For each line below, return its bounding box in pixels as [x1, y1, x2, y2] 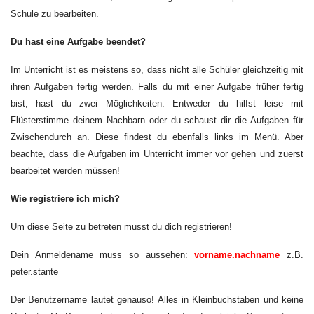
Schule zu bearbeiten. [11, 8, 99, 19]
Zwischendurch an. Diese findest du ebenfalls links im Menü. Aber [11, 132, 303, 142]
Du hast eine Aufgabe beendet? [11, 36, 146, 47]
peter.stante [11, 266, 58, 277]
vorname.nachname [194, 250, 280, 260]
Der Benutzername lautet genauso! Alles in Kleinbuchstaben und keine [11, 294, 303, 305]
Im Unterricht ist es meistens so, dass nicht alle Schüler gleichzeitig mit [11, 64, 303, 75]
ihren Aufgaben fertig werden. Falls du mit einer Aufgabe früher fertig [11, 81, 303, 92]
